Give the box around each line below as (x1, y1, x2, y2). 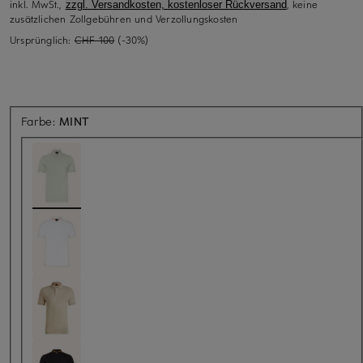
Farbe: (21, 113, 60, 129)
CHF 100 (74, 32, 115, 46)
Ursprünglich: (10, 32, 75, 46)
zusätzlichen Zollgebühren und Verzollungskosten (10, 11, 238, 25)
